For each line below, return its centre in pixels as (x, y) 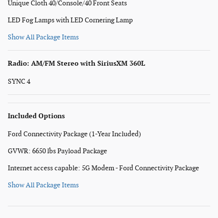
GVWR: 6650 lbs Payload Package (57, 151)
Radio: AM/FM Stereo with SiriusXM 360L (76, 63)
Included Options (36, 116)
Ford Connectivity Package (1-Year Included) (74, 134)
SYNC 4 (19, 81)
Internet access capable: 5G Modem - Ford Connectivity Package (103, 168)
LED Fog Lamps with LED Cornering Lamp (70, 20)
